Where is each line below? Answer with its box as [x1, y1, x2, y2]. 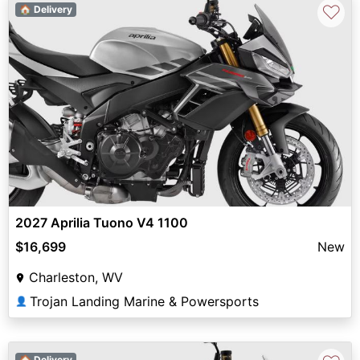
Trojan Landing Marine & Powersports [30, 293, 259, 310]
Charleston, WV [29, 269, 123, 286]
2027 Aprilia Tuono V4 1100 [15, 215, 188, 231]
